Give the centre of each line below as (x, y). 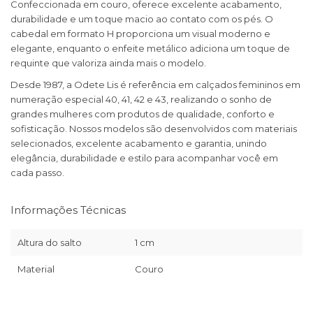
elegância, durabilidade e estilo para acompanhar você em (144, 158)
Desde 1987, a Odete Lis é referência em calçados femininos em (155, 85)
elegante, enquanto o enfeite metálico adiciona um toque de (150, 49)
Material (36, 269)
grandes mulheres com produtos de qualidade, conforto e (143, 114)
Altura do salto (50, 243)
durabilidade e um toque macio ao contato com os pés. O (142, 19)
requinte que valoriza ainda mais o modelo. (108, 63)
